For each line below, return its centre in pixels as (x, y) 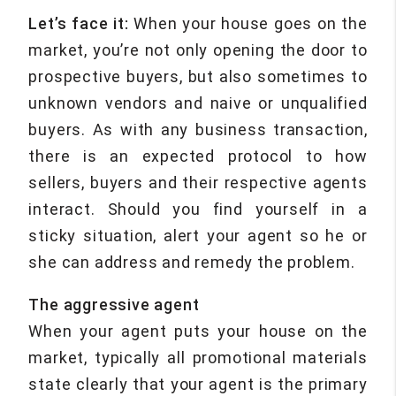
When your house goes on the (248, 24)
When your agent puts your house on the (198, 331)
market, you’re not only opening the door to (198, 50)
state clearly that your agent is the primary (198, 385)
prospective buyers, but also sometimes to (198, 77)
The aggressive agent (114, 305)
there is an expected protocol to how (198, 156)
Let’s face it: (79, 24)
